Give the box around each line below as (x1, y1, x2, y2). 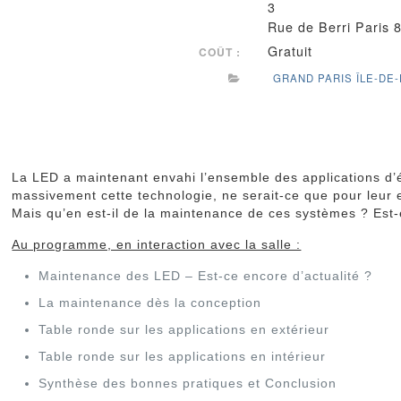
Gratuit (268, 41, 313, 60)
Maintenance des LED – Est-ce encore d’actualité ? (38, 269, 373, 283)
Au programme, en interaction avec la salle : (12, 237, 302, 252)
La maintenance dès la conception (38, 295, 262, 310)
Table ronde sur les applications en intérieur (38, 349, 327, 363)
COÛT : (199, 43, 242, 60)
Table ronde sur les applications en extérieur (38, 322, 330, 337)
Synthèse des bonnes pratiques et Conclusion (38, 376, 337, 390)
